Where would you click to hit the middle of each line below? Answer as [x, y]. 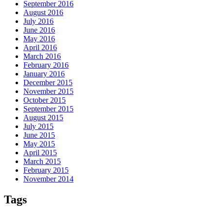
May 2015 [39, 144]
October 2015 [45, 100]
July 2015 [38, 126]
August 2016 [43, 12]
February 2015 [46, 170]
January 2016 [44, 73]
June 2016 [39, 30]
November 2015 [48, 91]
